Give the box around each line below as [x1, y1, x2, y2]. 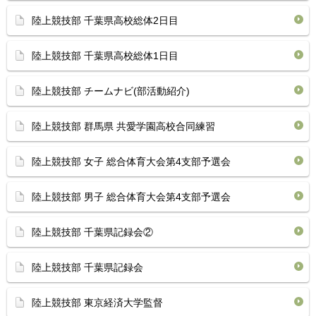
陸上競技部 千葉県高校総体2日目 [32, 15, 178, 26]
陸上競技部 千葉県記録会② [32, 226, 153, 238]
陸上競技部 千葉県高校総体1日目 [32, 50, 178, 61]
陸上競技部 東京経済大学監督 [32, 297, 163, 308]
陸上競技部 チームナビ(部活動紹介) [32, 85, 190, 97]
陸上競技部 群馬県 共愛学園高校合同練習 [32, 121, 215, 132]
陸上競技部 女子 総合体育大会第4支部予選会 [32, 156, 231, 167]
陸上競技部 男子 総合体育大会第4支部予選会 [32, 191, 231, 202]
